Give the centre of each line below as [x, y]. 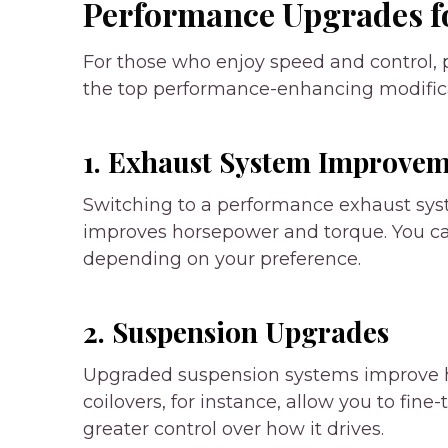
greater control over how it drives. [233, 428]
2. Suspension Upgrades [236, 331]
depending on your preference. [222, 258]
